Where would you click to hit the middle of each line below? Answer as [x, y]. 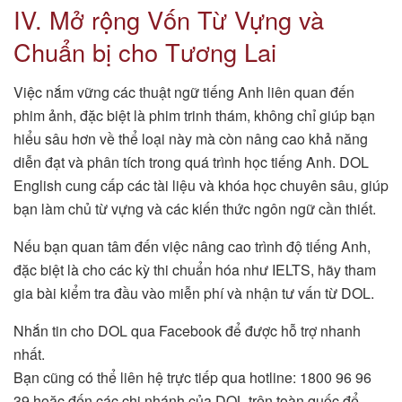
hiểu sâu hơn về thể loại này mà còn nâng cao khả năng [191, 138]
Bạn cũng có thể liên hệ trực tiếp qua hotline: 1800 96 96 [192, 377]
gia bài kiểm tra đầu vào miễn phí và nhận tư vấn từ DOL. [194, 293]
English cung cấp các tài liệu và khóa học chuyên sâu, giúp [201, 185]
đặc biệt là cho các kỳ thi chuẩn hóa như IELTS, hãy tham [195, 269]
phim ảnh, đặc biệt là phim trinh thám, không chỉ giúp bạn [194, 115]
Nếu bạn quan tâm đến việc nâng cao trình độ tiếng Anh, [192, 246]
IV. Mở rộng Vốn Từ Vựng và [169, 20]
